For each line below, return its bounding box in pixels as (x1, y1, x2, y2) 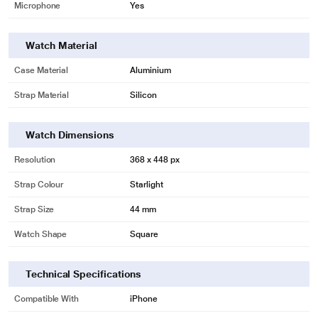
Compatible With (14, 294, 79, 304)
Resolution (14, 155, 56, 165)
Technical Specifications (26, 268, 142, 280)
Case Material (14, 65, 69, 75)
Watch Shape (14, 229, 67, 239)
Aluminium (130, 65, 171, 75)
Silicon (130, 90, 157, 100)
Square (130, 229, 158, 239)
